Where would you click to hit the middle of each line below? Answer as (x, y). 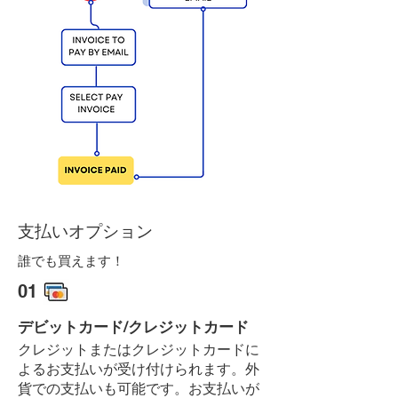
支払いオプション (85, 231)
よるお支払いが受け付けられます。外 (139, 369)
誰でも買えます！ (71, 261)
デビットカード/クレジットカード (133, 327)
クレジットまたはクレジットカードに (139, 350)
